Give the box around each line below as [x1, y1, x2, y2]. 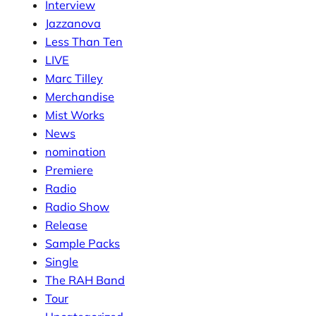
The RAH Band [45, 272, 125, 287]
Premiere [45, 162, 93, 177]
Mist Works [45, 107, 104, 122]
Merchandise [45, 89, 114, 104]
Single [45, 254, 78, 269]
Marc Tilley [45, 71, 103, 85]
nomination [45, 144, 106, 159]
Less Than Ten [45, 34, 123, 49]
